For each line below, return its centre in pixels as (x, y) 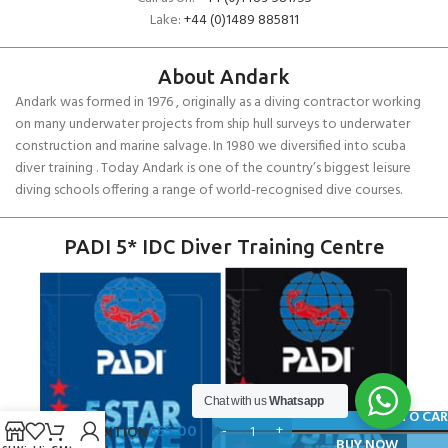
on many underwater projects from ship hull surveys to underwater (212, 124)
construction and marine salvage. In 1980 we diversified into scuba (210, 146)
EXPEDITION (106, 431)
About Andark (224, 76)
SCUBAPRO (102, 393)
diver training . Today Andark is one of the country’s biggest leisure (213, 168)
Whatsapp (296, 401)
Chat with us (237, 401)
